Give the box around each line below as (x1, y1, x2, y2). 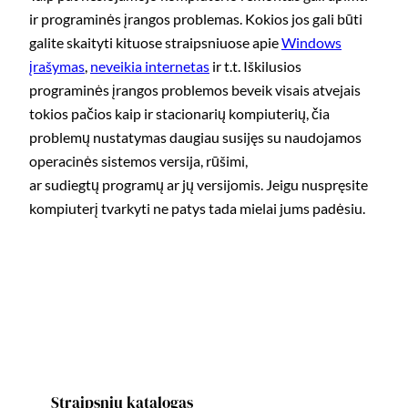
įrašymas (29, 57, 85, 76)
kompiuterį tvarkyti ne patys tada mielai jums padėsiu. (29, 199, 365, 218)
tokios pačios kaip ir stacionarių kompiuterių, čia (29, 105, 330, 123)
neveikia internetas (90, 57, 209, 76)
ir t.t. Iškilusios (209, 57, 301, 76)
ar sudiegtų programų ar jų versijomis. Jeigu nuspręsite (29, 176, 368, 194)
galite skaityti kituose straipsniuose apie (29, 34, 281, 52)
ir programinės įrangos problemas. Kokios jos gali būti (29, 10, 362, 28)
